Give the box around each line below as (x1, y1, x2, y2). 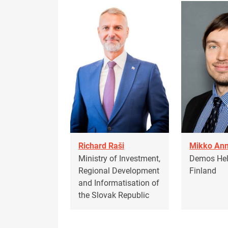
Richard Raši (78, 141, 124, 151)
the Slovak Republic (78, 190, 149, 200)
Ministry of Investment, (78, 153, 160, 163)
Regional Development (78, 165, 159, 176)
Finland (189, 165, 217, 176)
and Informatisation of (78, 178, 159, 188)
